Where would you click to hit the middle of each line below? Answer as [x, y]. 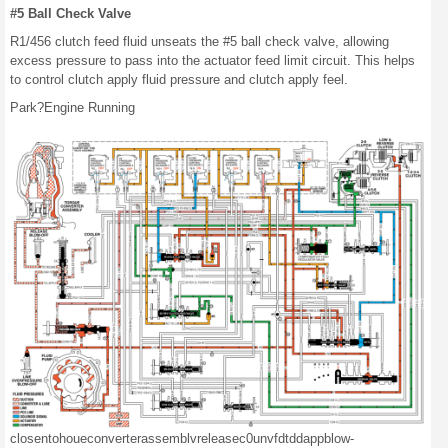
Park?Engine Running [72, 107]
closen [29, 438]
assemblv [169, 438]
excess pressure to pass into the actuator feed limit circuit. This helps [212, 60]
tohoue [67, 438]
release [218, 438]
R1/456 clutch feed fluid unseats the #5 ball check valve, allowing [199, 41]
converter [114, 438]
